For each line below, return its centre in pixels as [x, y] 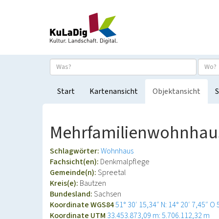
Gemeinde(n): [74, 173]
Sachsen [108, 194]
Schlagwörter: [75, 151]
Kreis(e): [65, 183]
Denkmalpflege [125, 162]
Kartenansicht [114, 91]
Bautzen [93, 183]
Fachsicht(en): [75, 162]
